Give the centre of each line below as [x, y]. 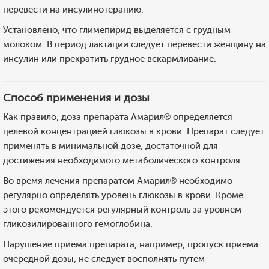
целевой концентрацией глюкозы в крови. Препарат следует [134, 131]
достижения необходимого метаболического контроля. [123, 160]
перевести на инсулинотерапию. [73, 10]
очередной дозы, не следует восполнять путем [104, 259]
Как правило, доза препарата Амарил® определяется [118, 117]
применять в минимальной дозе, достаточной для [110, 146]
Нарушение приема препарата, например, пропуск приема [131, 244]
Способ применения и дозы [76, 98]
